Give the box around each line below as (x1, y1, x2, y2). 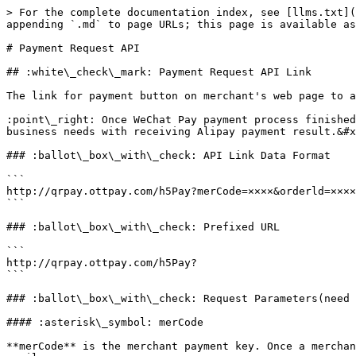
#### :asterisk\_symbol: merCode (6, 316, 203, 328)
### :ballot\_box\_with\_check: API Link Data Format (6, 149, 331, 161)
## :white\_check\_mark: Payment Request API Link (6, 66, 311, 78)
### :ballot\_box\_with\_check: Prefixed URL (6, 221, 280, 233)
